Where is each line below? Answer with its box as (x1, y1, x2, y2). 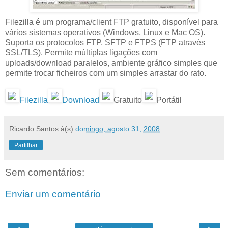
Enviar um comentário (5, 189, 101, 200)
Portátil (156, 95, 182, 104)
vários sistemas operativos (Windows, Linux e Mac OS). (5, 27, 205, 37)
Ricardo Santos (9, 124, 59, 133)
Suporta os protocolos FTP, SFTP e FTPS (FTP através (5, 38, 205, 47)
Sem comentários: (5, 166, 84, 178)
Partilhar (14, 141, 38, 149)
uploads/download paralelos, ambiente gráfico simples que (5, 58, 217, 67)
